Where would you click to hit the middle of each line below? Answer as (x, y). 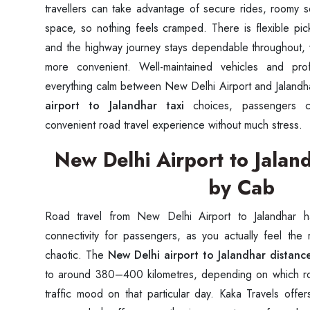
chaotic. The (76, 255)
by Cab (241, 188)
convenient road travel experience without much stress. (174, 125)
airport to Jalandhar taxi (115, 106)
